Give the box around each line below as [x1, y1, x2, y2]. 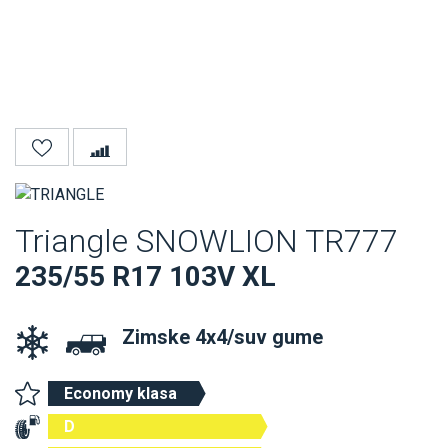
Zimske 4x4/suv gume [122, 324, 323, 349]
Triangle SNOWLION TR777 [15, 221, 398, 260]
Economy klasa [64, 383, 177, 403]
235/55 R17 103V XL [15, 259, 276, 293]
